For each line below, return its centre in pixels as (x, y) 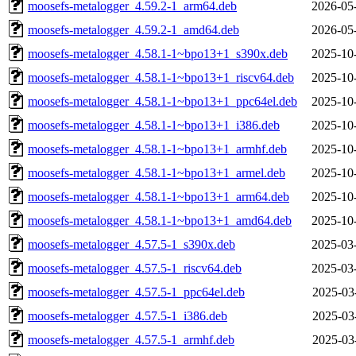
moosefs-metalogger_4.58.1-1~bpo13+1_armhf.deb (157, 149)
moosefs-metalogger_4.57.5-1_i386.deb (128, 315)
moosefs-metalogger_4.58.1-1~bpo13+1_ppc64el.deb (163, 101)
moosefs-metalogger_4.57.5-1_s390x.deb (132, 244)
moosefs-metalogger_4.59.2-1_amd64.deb (133, 29)
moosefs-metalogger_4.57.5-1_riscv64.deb (135, 268)
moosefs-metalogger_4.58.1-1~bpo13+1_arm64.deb (159, 196)
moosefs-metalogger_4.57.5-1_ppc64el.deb (136, 292)
